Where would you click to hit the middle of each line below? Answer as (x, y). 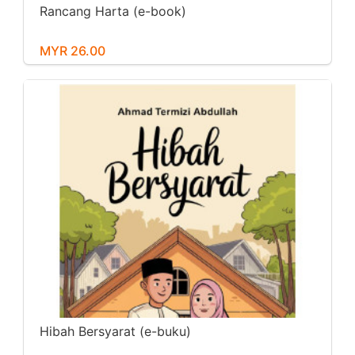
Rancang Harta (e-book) (113, 11)
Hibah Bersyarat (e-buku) (115, 332)
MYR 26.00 (73, 51)
